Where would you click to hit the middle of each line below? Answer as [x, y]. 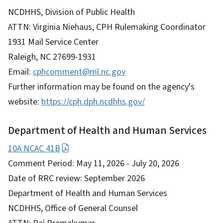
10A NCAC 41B [34, 148]
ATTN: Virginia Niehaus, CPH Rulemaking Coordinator [107, 27]
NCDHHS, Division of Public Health [71, 12]
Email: [20, 72]
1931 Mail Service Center [53, 42]
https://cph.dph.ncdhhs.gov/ [93, 102]
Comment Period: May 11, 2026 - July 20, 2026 [94, 163]
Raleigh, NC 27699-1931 [52, 57]
